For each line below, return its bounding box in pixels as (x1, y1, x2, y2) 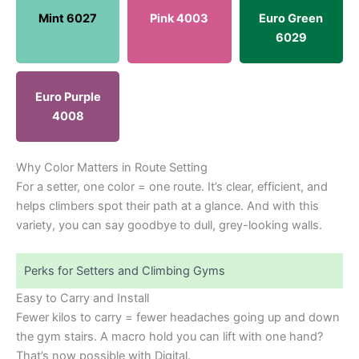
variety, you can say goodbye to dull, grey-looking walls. (16, 217, 322, 232)
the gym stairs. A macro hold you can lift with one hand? (16, 329, 323, 345)
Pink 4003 (150, 10, 209, 26)
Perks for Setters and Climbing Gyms (24, 264, 225, 279)
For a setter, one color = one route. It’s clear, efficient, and (16, 179, 328, 194)
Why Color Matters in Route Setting (16, 159, 208, 175)
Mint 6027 (38, 10, 98, 26)
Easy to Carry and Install (16, 291, 149, 306)
